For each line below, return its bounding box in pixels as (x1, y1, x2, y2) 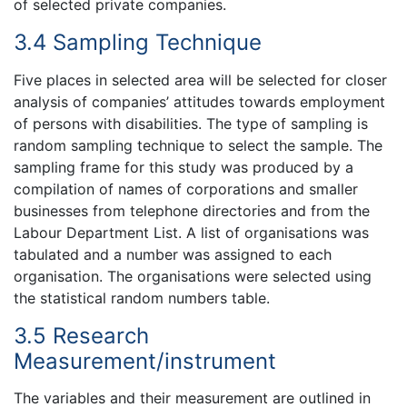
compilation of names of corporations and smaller (14, 179, 358, 198)
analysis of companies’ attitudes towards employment (14, 92, 385, 111)
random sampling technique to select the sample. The (14, 135, 382, 154)
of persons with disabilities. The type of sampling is (14, 114, 368, 133)
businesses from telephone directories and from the (14, 201, 370, 220)
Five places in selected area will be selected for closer (14, 70, 387, 89)
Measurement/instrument (14, 347, 276, 374)
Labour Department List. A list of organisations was (14, 223, 369, 242)
